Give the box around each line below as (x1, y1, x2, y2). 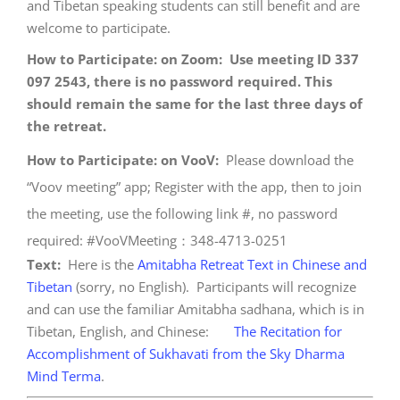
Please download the (222, 150, 354, 169)
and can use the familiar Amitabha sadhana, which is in (27, 299, 364, 318)
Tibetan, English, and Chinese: (27, 321, 234, 340)
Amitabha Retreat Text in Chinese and (137, 254, 367, 273)
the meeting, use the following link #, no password (27, 204, 337, 222)
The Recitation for (234, 321, 342, 340)
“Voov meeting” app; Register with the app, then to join (27, 177, 362, 196)
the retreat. (27, 116, 110, 135)
